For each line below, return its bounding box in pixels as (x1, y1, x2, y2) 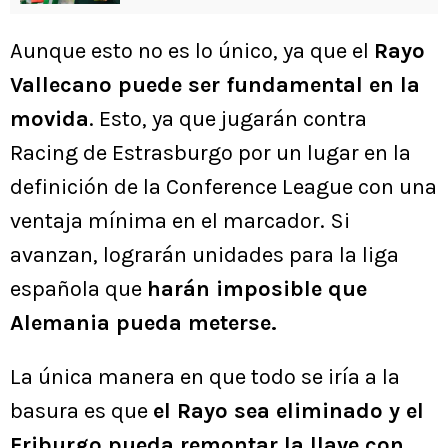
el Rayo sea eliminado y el (153, 398, 424, 425)
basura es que (10, 398, 153, 425)
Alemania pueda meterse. (10, 310, 277, 337)
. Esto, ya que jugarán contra (89, 106, 367, 133)
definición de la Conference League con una (10, 174, 437, 201)
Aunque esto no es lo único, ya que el (10, 38, 374, 65)
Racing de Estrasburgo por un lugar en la (10, 140, 411, 167)
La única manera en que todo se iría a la (10, 364, 400, 391)
